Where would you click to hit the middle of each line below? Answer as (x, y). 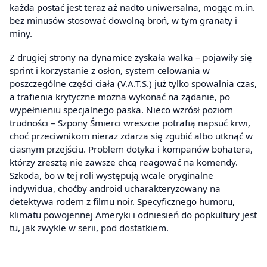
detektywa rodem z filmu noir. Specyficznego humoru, (122, 201)
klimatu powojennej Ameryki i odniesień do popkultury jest (133, 214)
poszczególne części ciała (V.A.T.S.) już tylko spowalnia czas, (133, 83)
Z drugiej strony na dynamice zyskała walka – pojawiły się (131, 57)
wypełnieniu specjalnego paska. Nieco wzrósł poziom (121, 109)
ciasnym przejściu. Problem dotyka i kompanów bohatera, (131, 149)
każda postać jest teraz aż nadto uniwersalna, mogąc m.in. (132, 7)
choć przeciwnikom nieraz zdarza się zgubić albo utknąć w (131, 136)
